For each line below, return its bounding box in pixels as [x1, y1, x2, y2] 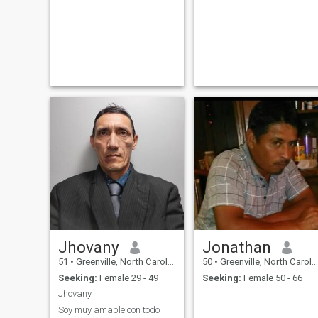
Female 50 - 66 [241, 272, 302, 283]
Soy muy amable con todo [57, 304, 160, 315]
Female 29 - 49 [97, 272, 158, 283]
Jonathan [202, 238, 271, 257]
